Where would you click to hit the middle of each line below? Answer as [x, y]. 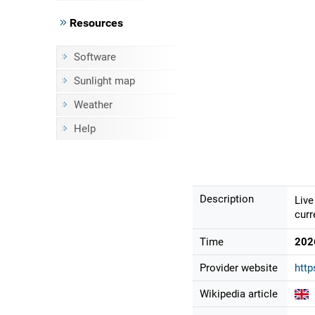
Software [95, 57]
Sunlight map [104, 81]
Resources [95, 23]
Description [226, 199]
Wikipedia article [238, 294]
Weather [93, 105]
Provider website [238, 268]
